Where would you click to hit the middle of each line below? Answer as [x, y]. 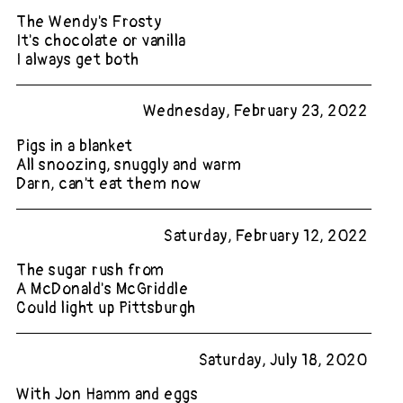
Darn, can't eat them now [109, 184]
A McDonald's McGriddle [103, 290]
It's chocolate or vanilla [101, 40]
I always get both [78, 59]
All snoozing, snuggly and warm [129, 165]
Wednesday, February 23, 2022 [255, 112]
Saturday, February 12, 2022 [266, 236]
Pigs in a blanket [75, 146]
